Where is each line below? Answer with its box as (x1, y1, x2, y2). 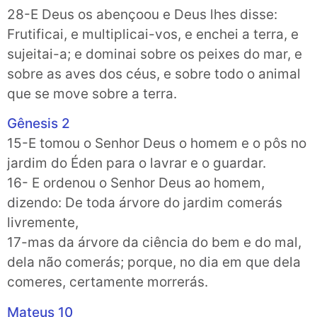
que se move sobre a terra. (7, 85, 177, 102)
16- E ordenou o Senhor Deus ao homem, (7, 175, 265, 192)
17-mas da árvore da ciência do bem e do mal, (7, 234, 301, 251)
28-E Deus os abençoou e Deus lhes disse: (7, 6, 277, 23)
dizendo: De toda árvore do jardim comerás (7, 195, 282, 212)
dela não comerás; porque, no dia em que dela (7, 254, 301, 271)
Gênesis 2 (7, 115, 70, 132)
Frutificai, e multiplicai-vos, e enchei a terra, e (7, 25, 299, 42)
